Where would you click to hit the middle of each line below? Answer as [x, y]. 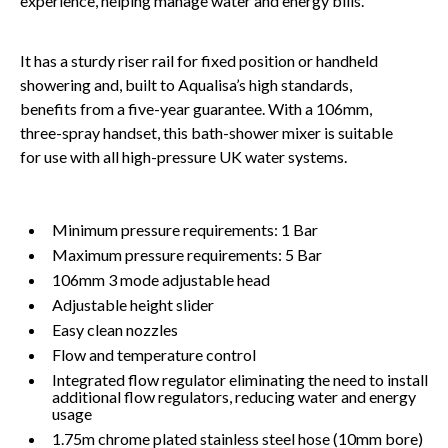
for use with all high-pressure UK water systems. [185, 156]
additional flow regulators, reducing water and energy [234, 396]
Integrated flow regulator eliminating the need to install [240, 379]
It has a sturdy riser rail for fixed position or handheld [199, 60]
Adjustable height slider [133, 304]
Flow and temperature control [154, 354]
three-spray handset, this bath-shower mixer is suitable [206, 132]
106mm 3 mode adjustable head [161, 279]
